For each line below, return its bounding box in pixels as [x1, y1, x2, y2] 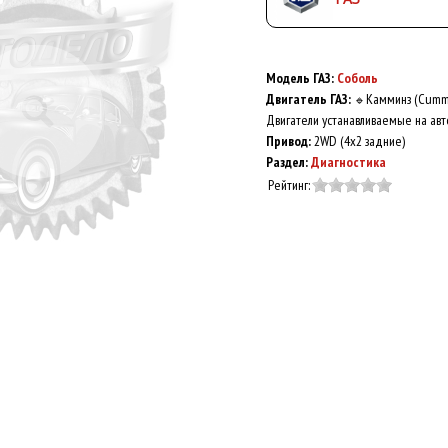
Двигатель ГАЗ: [266, 90, 354, 108]
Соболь [337, 69, 378, 87]
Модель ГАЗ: [266, 69, 337, 87]
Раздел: [266, 153, 311, 171]
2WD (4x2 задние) [314, 132, 405, 150]
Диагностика [311, 153, 386, 171]
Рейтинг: [268, 176, 310, 194]
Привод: [266, 132, 314, 150]
